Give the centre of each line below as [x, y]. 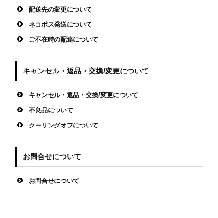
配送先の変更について [60, 9]
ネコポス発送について [60, 25]
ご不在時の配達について [64, 40]
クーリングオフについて [64, 125]
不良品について [51, 110]
